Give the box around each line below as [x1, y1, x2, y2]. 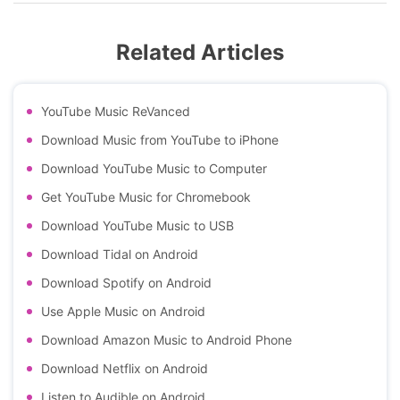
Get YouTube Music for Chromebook [41, 188, 251, 204]
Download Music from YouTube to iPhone [41, 131, 279, 147]
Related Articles [116, 38, 284, 65]
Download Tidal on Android [41, 246, 198, 262]
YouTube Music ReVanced [41, 103, 190, 119]
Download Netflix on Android [41, 360, 208, 376]
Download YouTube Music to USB [41, 217, 234, 233]
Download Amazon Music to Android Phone [41, 331, 292, 347]
